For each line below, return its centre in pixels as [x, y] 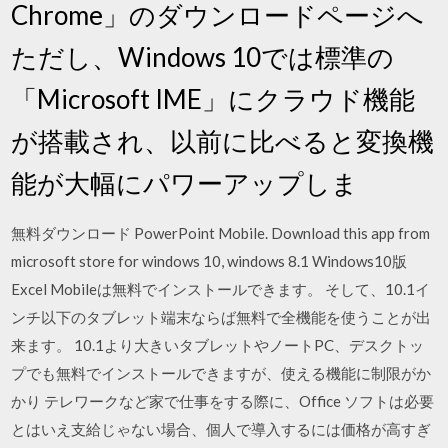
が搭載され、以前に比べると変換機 [223, 140]
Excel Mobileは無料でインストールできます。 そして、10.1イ [221, 288]
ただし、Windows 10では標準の [203, 56]
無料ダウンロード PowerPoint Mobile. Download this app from [221, 232]
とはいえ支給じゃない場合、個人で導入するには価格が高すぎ [221, 428]
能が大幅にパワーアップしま [187, 182]
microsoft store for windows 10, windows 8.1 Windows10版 [209, 260]
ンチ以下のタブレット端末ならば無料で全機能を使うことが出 [221, 316]
